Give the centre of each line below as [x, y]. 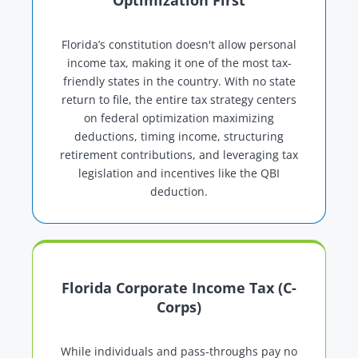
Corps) [179, 307]
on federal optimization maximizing [179, 118]
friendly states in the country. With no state [179, 82]
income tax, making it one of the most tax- [179, 63]
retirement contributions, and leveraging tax [179, 155]
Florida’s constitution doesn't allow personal [179, 45]
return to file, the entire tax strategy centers [179, 100]
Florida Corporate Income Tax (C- [179, 288]
